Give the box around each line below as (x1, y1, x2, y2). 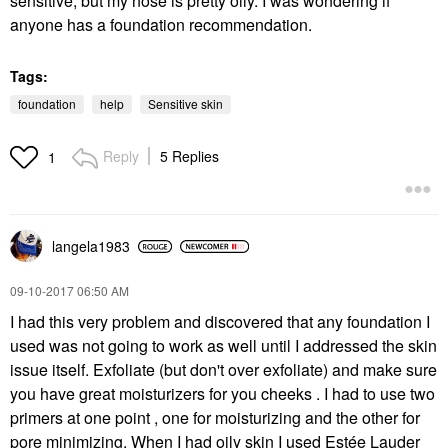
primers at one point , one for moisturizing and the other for (10, 406, 420, 429)
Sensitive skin (148, 95, 223, 112)
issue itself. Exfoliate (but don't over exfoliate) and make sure (10, 358, 437, 381)
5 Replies (160, 146, 219, 166)
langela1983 (52, 236, 130, 256)
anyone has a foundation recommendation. (10, 13, 312, 36)
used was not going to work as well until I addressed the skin (10, 334, 437, 357)
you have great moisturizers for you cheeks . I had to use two (10, 382, 435, 405)
